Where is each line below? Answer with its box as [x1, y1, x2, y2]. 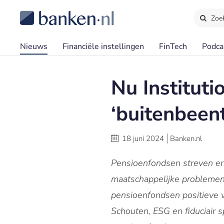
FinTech [159, 41, 187, 52]
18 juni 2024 [122, 133, 164, 143]
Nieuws [20, 41, 47, 52]
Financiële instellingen [62, 41, 144, 52]
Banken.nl [170, 133, 202, 143]
